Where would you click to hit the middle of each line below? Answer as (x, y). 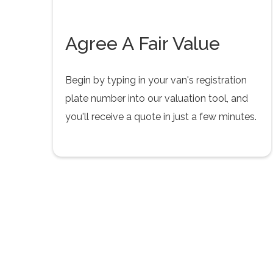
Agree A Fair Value (143, 44)
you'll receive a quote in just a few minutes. (161, 117)
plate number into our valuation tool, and (157, 98)
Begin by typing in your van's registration (156, 80)
